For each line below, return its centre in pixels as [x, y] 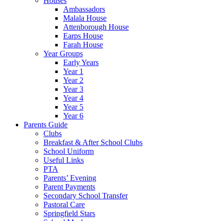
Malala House [85, 18]
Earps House [83, 36]
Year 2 [73, 80]
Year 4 [73, 98]
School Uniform [69, 151]
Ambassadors [84, 9]
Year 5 [73, 107]
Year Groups [63, 54]
